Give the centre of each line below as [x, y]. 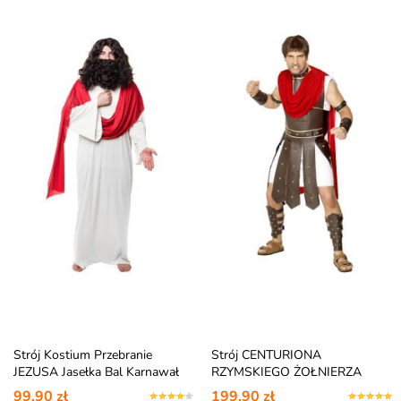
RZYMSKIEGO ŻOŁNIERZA [287, 372]
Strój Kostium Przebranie [82, 355]
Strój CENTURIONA [267, 355]
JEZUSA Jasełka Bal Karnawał [96, 372]
